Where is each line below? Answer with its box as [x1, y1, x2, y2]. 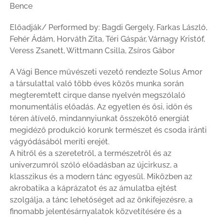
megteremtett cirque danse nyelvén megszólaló [10, 91, 186, 100]
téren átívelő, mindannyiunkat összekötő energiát [10, 114, 189, 124]
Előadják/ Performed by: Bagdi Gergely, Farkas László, [10, 23, 207, 32]
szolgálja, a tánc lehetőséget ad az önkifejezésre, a [10, 195, 193, 205]
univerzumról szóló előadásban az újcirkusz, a [10, 160, 178, 170]
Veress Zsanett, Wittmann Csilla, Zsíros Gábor [10, 46, 175, 56]
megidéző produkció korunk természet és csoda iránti [10, 125, 207, 135]
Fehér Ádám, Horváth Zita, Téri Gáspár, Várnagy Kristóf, [10, 34, 205, 44]
